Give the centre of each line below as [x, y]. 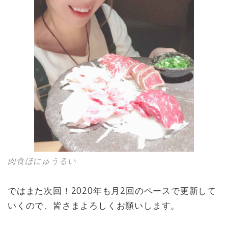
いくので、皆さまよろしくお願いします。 [94, 205]
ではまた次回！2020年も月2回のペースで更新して [112, 191]
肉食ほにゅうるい [42, 161]
